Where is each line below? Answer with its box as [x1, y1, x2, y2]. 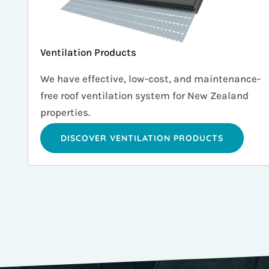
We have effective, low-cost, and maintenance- [40, 73, 261, 85]
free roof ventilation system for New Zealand [40, 89, 249, 102]
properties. [40, 106, 91, 119]
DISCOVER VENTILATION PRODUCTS [61, 133, 224, 144]
